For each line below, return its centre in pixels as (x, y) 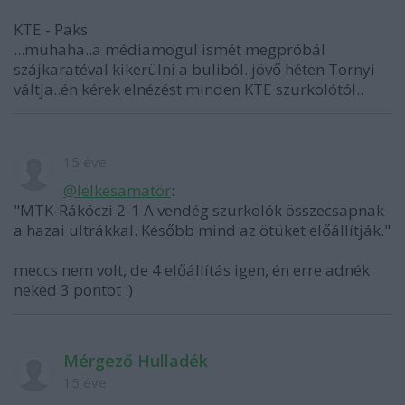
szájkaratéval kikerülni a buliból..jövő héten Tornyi (194, 69)
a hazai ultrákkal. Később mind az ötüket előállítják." (202, 230)
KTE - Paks (51, 29)
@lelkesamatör (117, 190)
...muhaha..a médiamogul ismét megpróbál (170, 49)
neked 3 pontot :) (73, 290)
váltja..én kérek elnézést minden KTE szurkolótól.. (188, 89)
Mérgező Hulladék (136, 361)
